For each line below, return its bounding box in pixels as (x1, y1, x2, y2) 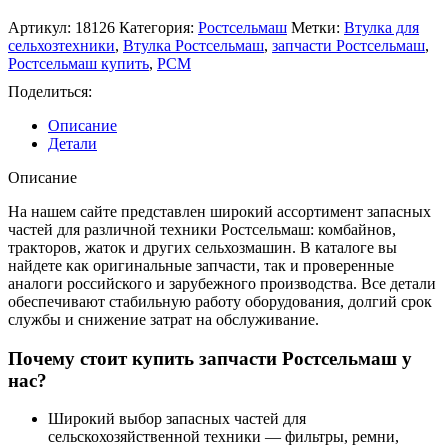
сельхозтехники (8, 36, 115, 54)
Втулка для (344, 18, 419, 36)
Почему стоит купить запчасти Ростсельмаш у (8, 347, 412, 369)
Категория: (119, 18, 194, 36)
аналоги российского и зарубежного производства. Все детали (8, 274, 436, 292)
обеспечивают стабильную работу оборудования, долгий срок (8, 292, 432, 310)
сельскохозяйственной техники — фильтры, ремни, (48, 428, 399, 446)
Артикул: (8, 18, 75, 36)
